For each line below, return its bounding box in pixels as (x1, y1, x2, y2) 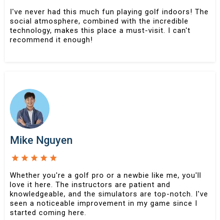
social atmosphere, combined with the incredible (10, 17, 189, 26)
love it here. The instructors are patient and (10, 180, 170, 189)
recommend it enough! (10, 35, 93, 45)
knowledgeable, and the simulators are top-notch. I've (10, 189, 208, 198)
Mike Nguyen (10, 134, 73, 147)
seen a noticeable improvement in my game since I (10, 198, 197, 208)
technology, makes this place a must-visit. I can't (10, 26, 191, 35)
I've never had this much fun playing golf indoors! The (10, 7, 209, 17)
